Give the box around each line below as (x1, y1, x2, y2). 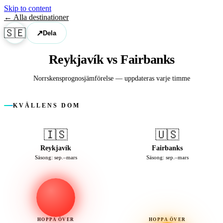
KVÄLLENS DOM (13, 103, 80, 109)
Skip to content (4, 4, 51, 12)
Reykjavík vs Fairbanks (48, 52, 175, 67)
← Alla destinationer (4, 13, 69, 21)
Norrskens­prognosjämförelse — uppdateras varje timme (33, 74, 190, 83)
